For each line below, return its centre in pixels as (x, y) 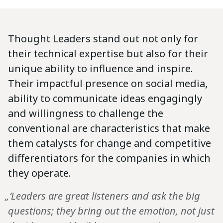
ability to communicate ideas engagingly (105, 99)
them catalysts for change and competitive (110, 143)
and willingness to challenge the (86, 113)
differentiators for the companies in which (109, 158)
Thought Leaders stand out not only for (103, 39)
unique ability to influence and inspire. (101, 69)
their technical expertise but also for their (108, 54)
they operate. (40, 173)
